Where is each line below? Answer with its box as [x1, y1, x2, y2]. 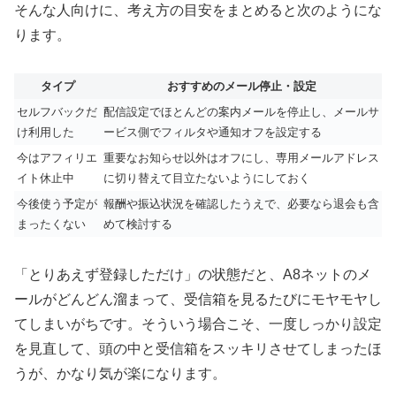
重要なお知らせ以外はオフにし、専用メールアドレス [103, 151, 379, 165]
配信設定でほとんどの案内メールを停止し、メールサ [103, 105, 379, 119]
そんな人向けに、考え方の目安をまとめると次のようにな [14, 3, 382, 19]
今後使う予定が [17, 197, 97, 211]
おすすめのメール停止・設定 [166, 80, 316, 94]
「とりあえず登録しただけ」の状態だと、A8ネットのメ [14, 267, 371, 283]
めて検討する [103, 217, 172, 232]
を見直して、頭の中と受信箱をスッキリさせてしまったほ [14, 341, 382, 357]
